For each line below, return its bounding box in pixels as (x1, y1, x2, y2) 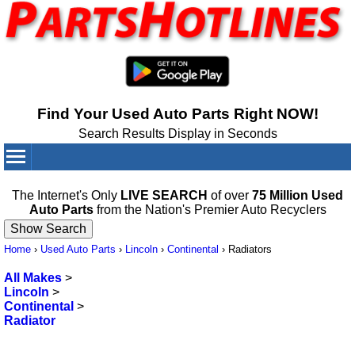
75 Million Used (252, 189, 343, 203)
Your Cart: (231, 177, 284, 189)
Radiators (228, 243, 272, 256)
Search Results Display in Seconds (78, 127, 277, 141)
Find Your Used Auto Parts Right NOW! (36, 105, 319, 123)
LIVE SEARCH (120, 189, 208, 203)
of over (208, 189, 252, 203)
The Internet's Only (12, 189, 120, 203)
